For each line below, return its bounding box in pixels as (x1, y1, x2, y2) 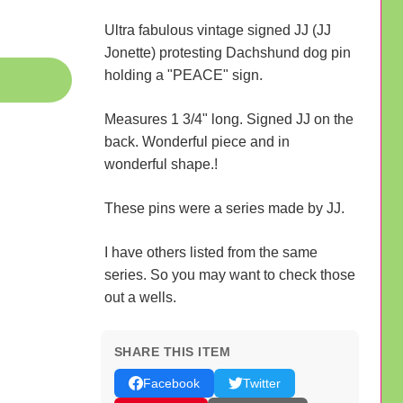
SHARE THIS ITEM (113, 344, 230, 359)
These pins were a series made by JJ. (103, 200, 345, 216)
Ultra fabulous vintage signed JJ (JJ (103, 22, 331, 38)
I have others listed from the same (103, 244, 318, 260)
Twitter (242, 375, 281, 390)
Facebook (142, 375, 200, 390)
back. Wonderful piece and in (103, 133, 290, 149)
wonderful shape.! (103, 156, 218, 172)
